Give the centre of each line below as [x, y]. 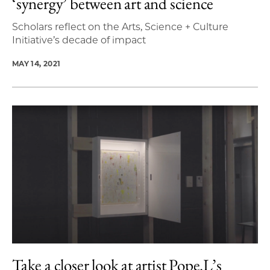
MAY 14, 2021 [36, 63]
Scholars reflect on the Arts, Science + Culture [120, 27]
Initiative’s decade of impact [79, 40]
